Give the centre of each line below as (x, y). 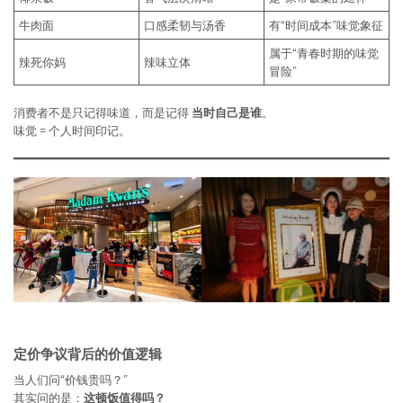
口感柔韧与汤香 (185, 26)
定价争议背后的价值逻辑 (88, 354)
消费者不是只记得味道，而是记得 (103, 112)
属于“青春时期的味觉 (324, 54)
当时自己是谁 (227, 112)
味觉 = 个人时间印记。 (72, 130)
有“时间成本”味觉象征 (326, 26)
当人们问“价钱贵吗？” (71, 380)
